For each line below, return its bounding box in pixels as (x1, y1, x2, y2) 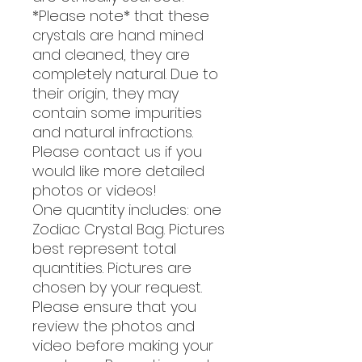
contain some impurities (32, 102, 202, 123)
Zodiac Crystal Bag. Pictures (32, 218, 225, 239)
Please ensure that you (32, 296, 196, 317)
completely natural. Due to (32, 63, 218, 84)
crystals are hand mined (32, 24, 204, 45)
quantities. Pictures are (32, 257, 192, 278)
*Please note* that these (32, 5, 209, 26)
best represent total (32, 238, 176, 259)
